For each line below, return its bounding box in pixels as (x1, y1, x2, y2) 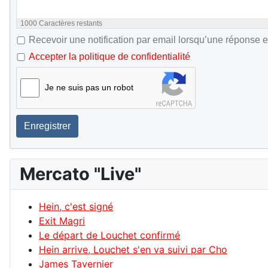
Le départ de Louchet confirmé (39, 229, 180, 242)
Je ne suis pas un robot (45, 83, 133, 93)
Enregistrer (24, 121, 71, 132)
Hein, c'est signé (39, 200, 113, 213)
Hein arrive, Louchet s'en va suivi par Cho (39, 243, 227, 256)
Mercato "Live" (20, 163, 141, 185)
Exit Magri (39, 215, 85, 227)
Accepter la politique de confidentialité (29, 51, 190, 62)
